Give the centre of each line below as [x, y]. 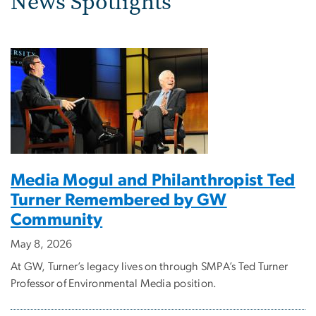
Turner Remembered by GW [119, 201]
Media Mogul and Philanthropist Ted [153, 181]
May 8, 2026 [42, 244]
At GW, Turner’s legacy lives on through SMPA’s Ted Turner [150, 267]
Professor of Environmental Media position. [114, 284]
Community [57, 220]
